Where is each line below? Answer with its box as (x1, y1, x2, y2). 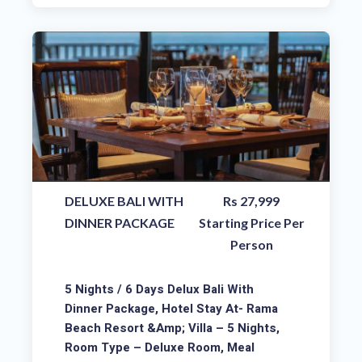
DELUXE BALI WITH (65, 193, 183, 209)
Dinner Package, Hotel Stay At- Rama (65, 300, 278, 318)
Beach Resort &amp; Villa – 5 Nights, (65, 319, 280, 338)
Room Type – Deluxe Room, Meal (65, 339, 255, 357)
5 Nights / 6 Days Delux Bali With (65, 280, 254, 299)
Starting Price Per (198, 215, 305, 231)
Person (229, 237, 273, 253)
